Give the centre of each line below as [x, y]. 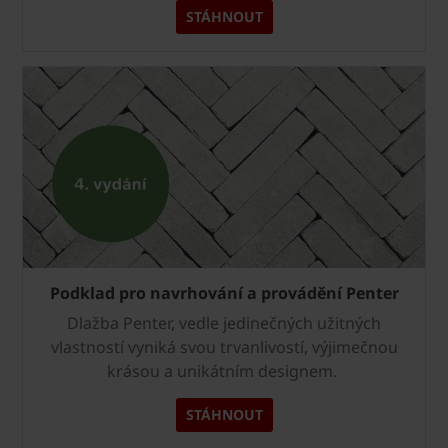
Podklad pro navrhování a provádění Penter [224, 293]
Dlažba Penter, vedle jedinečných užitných [224, 323]
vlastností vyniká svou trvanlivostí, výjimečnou [224, 347]
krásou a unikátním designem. [224, 371]
